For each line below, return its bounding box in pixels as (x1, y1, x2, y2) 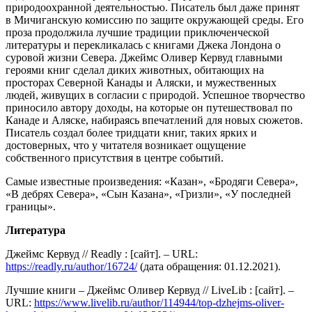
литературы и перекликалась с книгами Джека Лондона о (6, 39, 281, 52)
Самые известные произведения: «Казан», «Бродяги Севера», (6, 175, 298, 188)
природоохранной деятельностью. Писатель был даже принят (6, 1, 299, 14)
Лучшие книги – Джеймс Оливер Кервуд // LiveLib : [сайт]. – (6, 284, 294, 297)
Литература (6, 224, 65, 237)
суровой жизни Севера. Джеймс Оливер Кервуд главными (6, 52, 283, 64)
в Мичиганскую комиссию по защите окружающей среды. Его (6, 14, 304, 26)
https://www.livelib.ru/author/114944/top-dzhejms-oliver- (34, 297, 284, 309)
